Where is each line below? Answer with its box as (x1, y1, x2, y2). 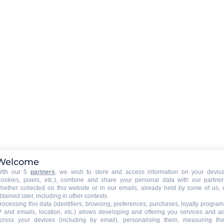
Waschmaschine (60, 128, 147, 140)
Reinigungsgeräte (60, 118, 127, 126)
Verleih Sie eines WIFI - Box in (60, 17, 218, 29)
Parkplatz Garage (60, 171, 126, 179)
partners (30, 168, 55, 175)
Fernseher (60, 2, 114, 14)
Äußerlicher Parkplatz (60, 181, 178, 193)
